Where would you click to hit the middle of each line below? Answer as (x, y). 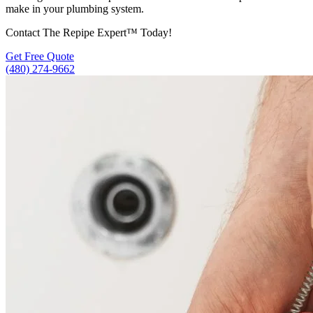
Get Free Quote (40, 56)
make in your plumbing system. (75, 8)
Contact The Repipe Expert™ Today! (89, 32)
